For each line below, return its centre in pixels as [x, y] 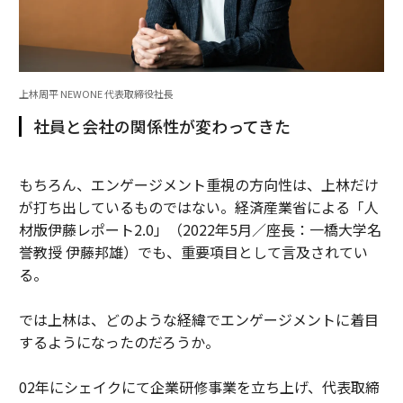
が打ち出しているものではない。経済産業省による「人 [198, 207]
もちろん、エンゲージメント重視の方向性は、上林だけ [198, 185]
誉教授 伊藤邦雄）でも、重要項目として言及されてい [193, 252]
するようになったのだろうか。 [119, 342]
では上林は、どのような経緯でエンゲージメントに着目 [198, 320]
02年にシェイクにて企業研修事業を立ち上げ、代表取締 [199, 387]
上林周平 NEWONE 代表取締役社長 [96, 94]
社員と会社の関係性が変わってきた [161, 126]
